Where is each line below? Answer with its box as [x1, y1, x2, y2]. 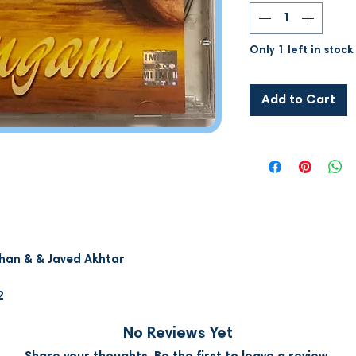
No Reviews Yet [123, 325, 233, 342]
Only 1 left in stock [250, 44, 354, 56]
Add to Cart [261, 93, 335, 106]
